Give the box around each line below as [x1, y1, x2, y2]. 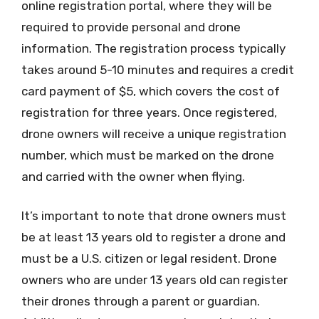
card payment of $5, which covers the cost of [21, 83, 280, 98]
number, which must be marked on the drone [21, 147, 274, 162]
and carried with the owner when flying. [21, 169, 245, 184]
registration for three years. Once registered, [21, 105, 277, 120]
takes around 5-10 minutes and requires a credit [21, 62, 294, 77]
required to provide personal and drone [21, 19, 241, 34]
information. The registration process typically [21, 41, 286, 56]
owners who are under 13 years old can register [21, 273, 288, 287]
